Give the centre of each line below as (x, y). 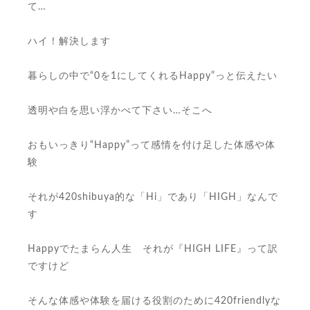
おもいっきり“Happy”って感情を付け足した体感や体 (152, 145)
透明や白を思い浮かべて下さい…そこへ (120, 111)
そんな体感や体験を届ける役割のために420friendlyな (154, 301)
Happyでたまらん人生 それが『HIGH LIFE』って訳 (153, 249)
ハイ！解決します (69, 42)
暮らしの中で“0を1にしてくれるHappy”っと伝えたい (153, 76)
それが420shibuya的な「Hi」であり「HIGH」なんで (153, 197)
